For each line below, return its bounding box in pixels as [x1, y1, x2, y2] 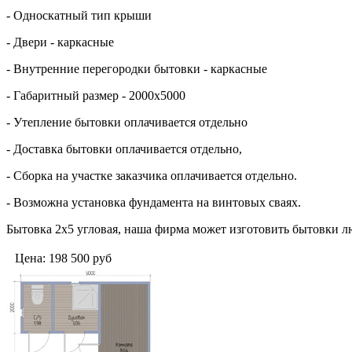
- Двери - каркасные [6, 35, 114, 49]
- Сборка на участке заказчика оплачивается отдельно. [6, 168, 297, 182]
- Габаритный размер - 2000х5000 [6, 88, 185, 102]
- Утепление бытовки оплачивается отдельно [6, 115, 247, 129]
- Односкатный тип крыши [6, 8, 152, 22]
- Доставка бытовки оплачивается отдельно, [6, 141, 242, 156]
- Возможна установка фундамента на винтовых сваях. [6, 195, 301, 209]
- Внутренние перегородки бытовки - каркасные [6, 61, 267, 75]
